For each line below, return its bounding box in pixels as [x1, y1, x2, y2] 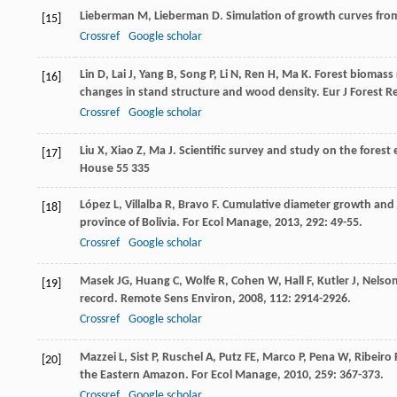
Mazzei [80, 351, 116, 365]
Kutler [317, 275, 349, 289]
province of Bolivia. [80, 216, 183, 230]
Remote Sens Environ [121, 292, 232, 307]
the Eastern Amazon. [80, 369, 191, 383]
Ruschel [162, 351, 203, 365]
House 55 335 [80, 162, 150, 176]
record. [80, 292, 121, 307]
